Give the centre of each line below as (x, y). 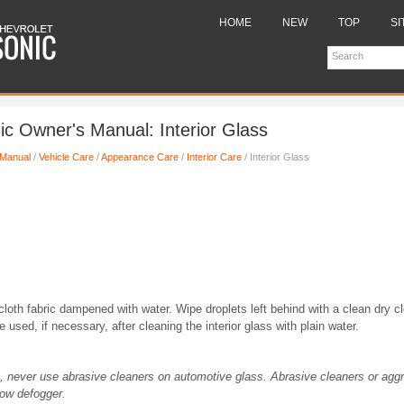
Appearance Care (140, 157)
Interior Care (214, 157)
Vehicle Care (66, 157)
